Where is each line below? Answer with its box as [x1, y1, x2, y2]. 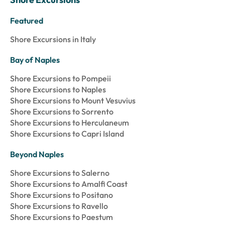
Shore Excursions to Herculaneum [10, 118, 129, 128]
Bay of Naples [10, 55, 60, 65]
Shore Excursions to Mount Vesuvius [10, 95, 136, 106]
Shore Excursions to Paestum [10, 212, 113, 222]
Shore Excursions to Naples [10, 84, 106, 95]
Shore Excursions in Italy [10, 34, 96, 45]
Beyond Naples [10, 149, 64, 160]
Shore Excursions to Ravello [10, 201, 108, 211]
